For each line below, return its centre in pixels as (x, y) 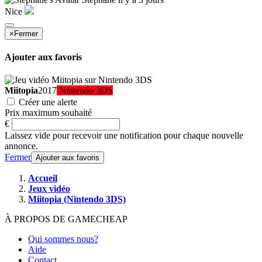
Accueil (43, 178)
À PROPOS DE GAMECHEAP (66, 219)
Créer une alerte (47, 102)
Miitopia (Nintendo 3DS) (77, 199)
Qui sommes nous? (63, 239)
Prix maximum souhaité (48, 113)
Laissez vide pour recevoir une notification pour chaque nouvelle (124, 136)
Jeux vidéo (49, 189)
